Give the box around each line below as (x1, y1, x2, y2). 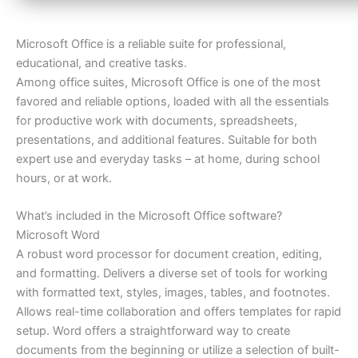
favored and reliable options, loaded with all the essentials (16, 93, 329, 109)
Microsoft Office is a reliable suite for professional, (16, 36, 286, 51)
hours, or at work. (16, 170, 112, 185)
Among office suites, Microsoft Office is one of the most (16, 74, 320, 89)
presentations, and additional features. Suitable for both (16, 132, 317, 147)
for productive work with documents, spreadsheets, (16, 113, 297, 128)
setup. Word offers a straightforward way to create (16, 323, 290, 338)
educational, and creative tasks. (16, 55, 187, 70)
